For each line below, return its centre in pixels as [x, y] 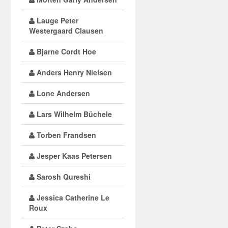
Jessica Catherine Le [72, 197]
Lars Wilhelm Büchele [73, 114]
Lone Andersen [62, 93]
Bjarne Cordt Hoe [65, 51]
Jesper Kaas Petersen [73, 156]
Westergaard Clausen [66, 31]
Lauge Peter [56, 20]
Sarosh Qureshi [62, 177]
